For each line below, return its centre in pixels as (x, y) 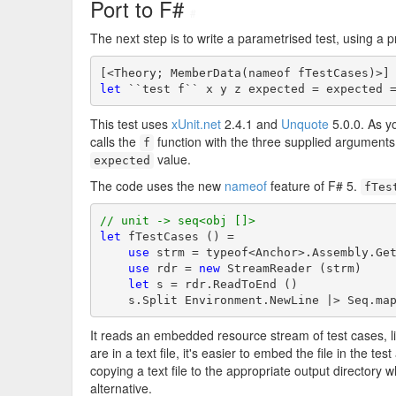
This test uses (131, 124)
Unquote (305, 124)
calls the (115, 141)
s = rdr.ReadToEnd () (223, 284)
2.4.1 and (251, 124)
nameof (246, 186)
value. (172, 159)
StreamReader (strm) (290, 268)
